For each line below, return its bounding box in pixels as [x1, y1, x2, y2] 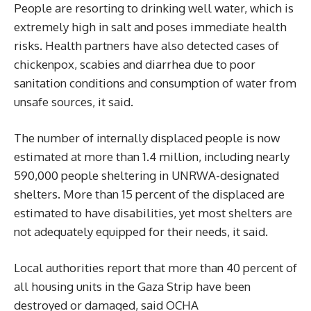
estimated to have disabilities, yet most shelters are [14, 205, 292, 220]
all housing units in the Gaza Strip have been [14, 279, 251, 294]
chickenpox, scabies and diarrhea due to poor [14, 57, 255, 72]
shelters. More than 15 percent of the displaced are [14, 187, 285, 201]
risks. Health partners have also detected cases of [14, 38, 279, 53]
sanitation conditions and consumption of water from [14, 76, 296, 90]
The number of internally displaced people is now [14, 131, 280, 145]
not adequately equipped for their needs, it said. [14, 224, 268, 239]
